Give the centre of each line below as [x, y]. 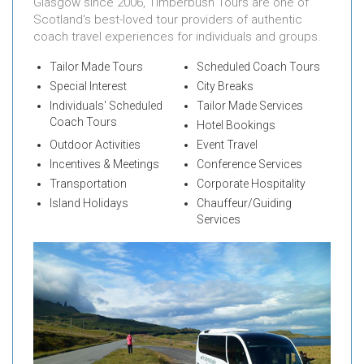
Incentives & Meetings [104, 164]
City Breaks [225, 86]
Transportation [88, 183]
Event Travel [227, 144]
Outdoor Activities [95, 144]
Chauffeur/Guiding [244, 203]
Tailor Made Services [249, 105]
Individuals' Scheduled [106, 105]
